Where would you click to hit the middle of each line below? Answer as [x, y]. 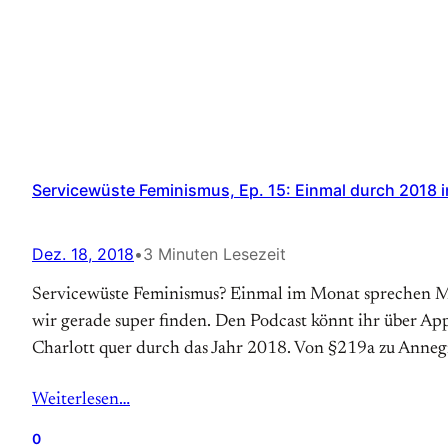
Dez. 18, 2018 [83, 254]
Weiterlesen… [81, 400]
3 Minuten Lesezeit [214, 254]
